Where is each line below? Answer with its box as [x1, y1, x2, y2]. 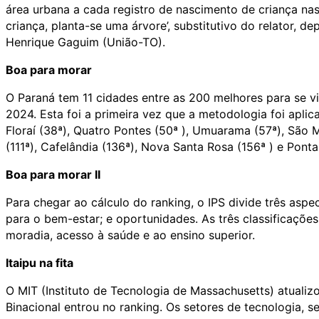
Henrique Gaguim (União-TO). [6, 34, 165, 49]
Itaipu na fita [6, 255, 73, 270]
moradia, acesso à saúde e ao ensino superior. [6, 227, 255, 242]
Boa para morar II [6, 167, 100, 182]
